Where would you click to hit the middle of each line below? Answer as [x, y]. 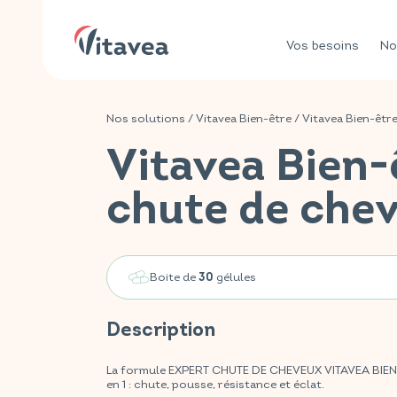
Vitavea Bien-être [244, 119]
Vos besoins [323, 46]
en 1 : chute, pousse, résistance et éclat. [215, 385]
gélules [235, 277]
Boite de [174, 277]
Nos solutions [146, 119]
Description [161, 331]
